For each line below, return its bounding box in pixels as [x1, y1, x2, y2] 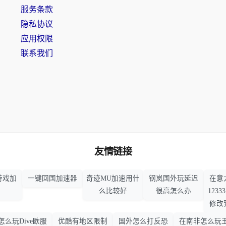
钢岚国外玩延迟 [149, 175, 198, 183]
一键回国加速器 [28, 175, 77, 183]
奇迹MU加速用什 [86, 175, 140, 183]
